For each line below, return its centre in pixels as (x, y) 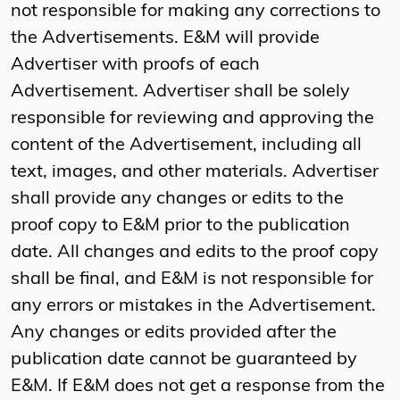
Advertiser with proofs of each (135, 66)
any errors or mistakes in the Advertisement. (196, 307)
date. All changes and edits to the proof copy (195, 253)
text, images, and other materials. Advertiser (195, 173)
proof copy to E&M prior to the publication (180, 226)
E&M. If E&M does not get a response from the (198, 387)
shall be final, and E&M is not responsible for (192, 280)
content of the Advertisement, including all (186, 146)
